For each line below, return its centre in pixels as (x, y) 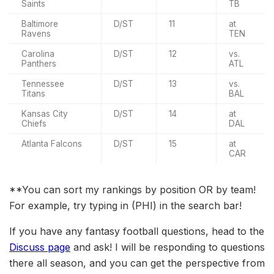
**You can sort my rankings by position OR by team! (132, 189)
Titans (33, 93)
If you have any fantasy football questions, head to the (137, 231)
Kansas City (45, 113)
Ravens (36, 33)
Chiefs (34, 123)
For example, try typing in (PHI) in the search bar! (125, 205)
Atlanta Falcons (52, 143)
